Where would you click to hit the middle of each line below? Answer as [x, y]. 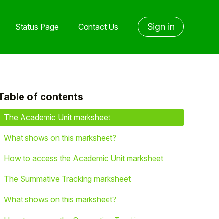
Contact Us [98, 27]
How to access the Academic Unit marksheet [84, 158]
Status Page [37, 27]
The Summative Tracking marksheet [67, 179]
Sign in [161, 27]
